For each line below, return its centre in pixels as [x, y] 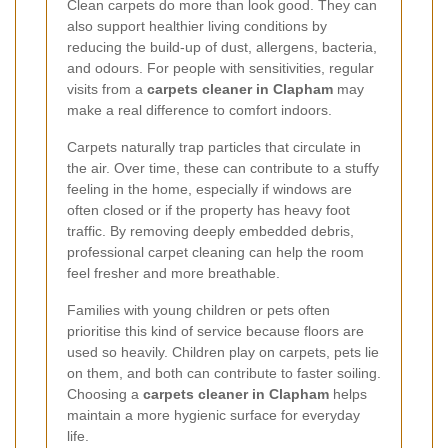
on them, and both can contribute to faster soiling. [224, 372]
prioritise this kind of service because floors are [215, 330]
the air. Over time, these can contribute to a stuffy [223, 167]
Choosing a [105, 393]
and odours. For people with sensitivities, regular [220, 67]
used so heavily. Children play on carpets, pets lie [223, 351]
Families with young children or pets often [198, 309]
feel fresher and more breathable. [173, 272]
